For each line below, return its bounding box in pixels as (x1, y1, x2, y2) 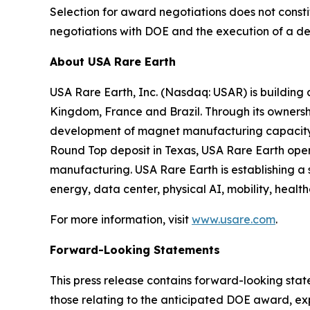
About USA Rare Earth (50, 54, 176, 69)
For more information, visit (50, 212, 192, 226)
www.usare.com (192, 212, 275, 226)
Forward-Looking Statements (50, 242, 220, 257)
